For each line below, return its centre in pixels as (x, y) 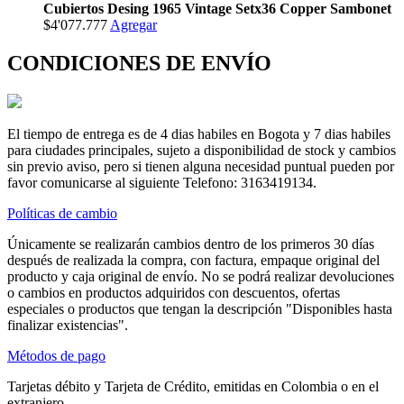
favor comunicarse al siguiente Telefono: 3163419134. (162, 182)
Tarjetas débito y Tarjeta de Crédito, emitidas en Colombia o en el (193, 386)
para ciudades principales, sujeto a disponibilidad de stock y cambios (202, 150)
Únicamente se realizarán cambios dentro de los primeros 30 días (191, 243)
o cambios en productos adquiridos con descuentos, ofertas (174, 292)
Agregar (133, 25)
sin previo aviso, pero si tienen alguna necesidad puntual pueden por (201, 166)
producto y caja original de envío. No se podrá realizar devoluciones (201, 276)
